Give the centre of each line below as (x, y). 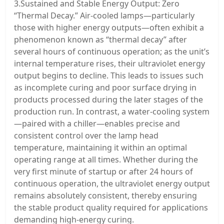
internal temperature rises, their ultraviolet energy (109, 64)
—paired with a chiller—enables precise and (97, 124)
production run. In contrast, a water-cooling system (112, 112)
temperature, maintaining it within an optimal (100, 148)
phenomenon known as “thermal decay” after (100, 40)
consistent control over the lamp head (86, 136)
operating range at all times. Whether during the (106, 160)
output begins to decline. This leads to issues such (109, 76)
